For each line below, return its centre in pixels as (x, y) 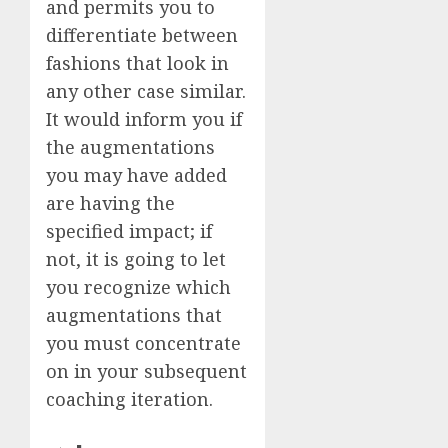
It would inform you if (144, 118)
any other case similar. (146, 90)
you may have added (136, 174)
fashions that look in (137, 62)
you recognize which (138, 286)
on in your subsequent (146, 370)
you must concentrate (143, 342)
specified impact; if (129, 230)
